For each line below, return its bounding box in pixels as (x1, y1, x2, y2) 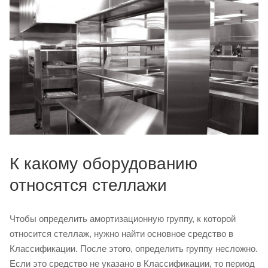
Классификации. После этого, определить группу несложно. (10, 243, 258, 254)
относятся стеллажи (10, 175, 167, 194)
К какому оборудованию (10, 154, 197, 173)
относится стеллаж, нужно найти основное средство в (10, 228, 233, 239)
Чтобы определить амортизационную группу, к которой (10, 213, 236, 224)
